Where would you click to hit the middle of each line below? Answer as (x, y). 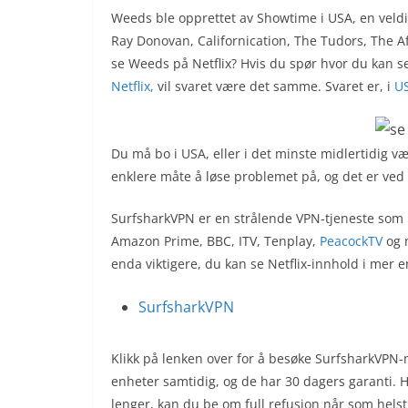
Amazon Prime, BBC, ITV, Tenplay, (215, 241)
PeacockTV (351, 241)
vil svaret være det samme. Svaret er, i (274, 86)
